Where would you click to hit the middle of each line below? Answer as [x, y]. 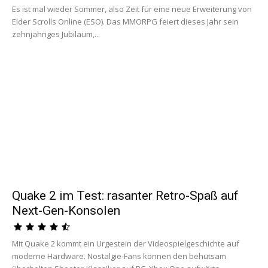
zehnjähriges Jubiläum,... [56, 34]
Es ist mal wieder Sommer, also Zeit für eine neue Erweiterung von [132, 9]
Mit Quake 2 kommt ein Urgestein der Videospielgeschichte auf [126, 243]
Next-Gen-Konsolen [66, 210]
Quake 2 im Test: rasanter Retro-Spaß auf [125, 195]
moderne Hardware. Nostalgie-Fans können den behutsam [119, 256]
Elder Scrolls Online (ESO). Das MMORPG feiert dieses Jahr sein [125, 22]
